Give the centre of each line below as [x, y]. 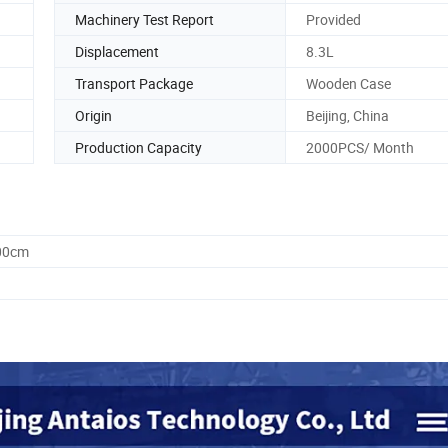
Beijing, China [347, 115]
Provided [333, 19]
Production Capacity [138, 147]
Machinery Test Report [144, 19]
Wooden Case [348, 83]
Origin [93, 115]
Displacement [117, 51]
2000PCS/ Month [360, 147]
